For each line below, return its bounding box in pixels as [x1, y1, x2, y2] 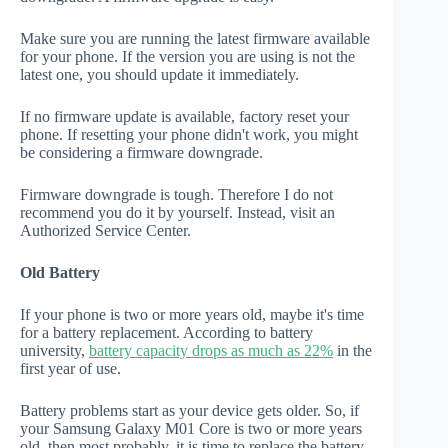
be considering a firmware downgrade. [20, 144, 263, 162]
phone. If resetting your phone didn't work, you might [20, 126, 358, 144]
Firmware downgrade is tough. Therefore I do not [20, 186, 333, 204]
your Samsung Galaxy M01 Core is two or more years [20, 420, 362, 438]
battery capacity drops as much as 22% [89, 342, 333, 360]
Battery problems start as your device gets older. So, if [20, 402, 359, 420]
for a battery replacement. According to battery [20, 324, 313, 342]
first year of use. [20, 360, 121, 378]
